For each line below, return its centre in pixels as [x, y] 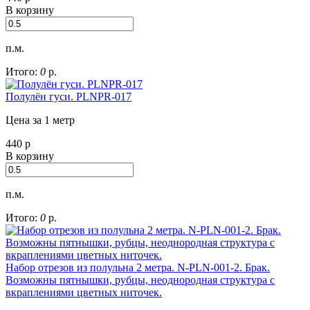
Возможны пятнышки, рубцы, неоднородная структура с [140, 280]
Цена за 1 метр [40, 120]
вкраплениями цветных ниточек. [84, 293]
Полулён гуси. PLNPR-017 [69, 97]
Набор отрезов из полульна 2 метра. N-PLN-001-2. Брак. [138, 268]
